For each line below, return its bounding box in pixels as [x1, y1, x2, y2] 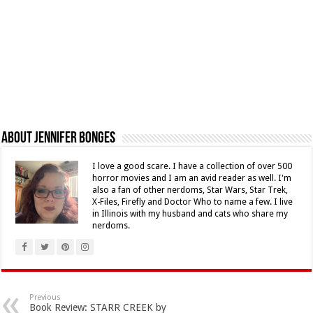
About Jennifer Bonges [1, 131, 116, 147]
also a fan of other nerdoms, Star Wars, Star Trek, [92, 185, 289, 196]
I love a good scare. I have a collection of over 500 [92, 161, 293, 172]
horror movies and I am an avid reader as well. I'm [92, 173, 292, 184]
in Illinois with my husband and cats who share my [92, 209, 289, 219]
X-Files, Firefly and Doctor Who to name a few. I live [92, 197, 293, 208]
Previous [29, 293, 61, 303]
